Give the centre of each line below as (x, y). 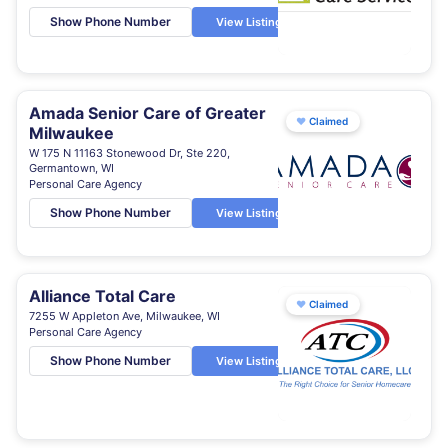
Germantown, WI (71, 168)
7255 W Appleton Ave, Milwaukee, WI (124, 316)
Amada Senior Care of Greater (147, 113)
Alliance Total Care (102, 296)
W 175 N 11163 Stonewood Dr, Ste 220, (129, 153)
